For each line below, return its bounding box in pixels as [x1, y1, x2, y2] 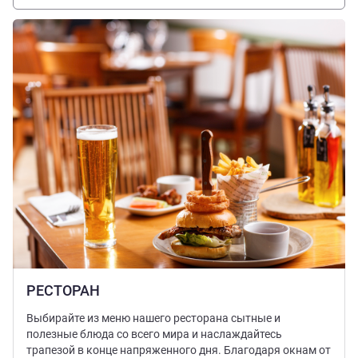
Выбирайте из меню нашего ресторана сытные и [26, 312, 280, 325]
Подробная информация [12, 18, 141, 32]
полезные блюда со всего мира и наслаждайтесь [26, 328, 282, 341]
